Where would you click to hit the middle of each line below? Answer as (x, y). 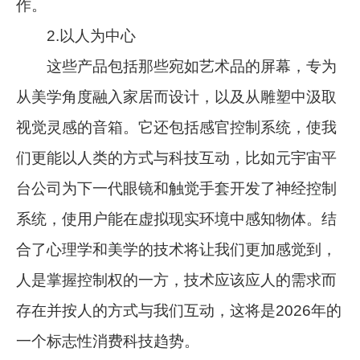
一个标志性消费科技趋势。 (108, 341)
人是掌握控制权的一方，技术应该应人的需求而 (177, 280)
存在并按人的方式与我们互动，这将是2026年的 (179, 310)
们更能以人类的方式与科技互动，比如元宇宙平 (177, 157)
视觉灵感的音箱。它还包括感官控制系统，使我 (177, 127)
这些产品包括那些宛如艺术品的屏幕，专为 (177, 66)
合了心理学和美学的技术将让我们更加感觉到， (177, 249)
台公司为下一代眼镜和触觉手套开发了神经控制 (177, 188)
